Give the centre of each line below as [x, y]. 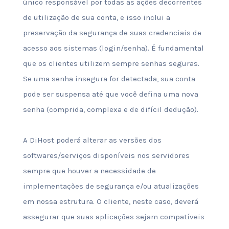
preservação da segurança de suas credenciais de [112, 33]
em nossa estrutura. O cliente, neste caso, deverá [110, 201]
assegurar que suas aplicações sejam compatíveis [113, 217]
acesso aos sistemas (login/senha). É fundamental [113, 48]
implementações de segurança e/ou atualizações [111, 186]
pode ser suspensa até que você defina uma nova [110, 94]
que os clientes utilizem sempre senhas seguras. [111, 63]
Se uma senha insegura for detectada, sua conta [109, 79]
